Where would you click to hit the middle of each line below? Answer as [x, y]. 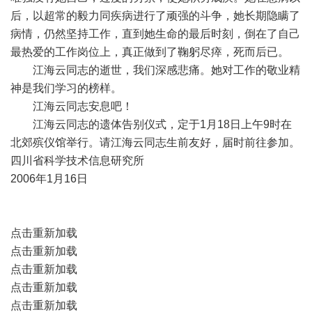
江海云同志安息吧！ [72, 106]
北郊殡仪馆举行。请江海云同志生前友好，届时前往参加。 [155, 142]
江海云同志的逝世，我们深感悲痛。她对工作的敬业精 [155, 70]
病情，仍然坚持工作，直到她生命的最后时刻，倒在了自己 [155, 34]
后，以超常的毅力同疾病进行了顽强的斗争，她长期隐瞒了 [155, 16]
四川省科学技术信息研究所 [77, 161]
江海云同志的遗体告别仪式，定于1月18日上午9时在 [151, 124]
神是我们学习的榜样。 [66, 88]
